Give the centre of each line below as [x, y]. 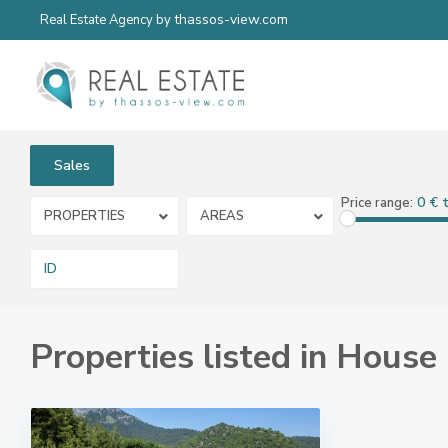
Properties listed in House [233, 357]
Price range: [377, 203]
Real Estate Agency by [107, 20]
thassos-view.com [231, 19]
